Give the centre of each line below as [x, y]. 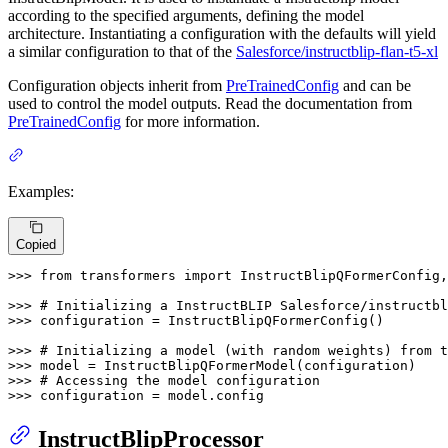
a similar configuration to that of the [122, 52]
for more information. [190, 122]
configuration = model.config [152, 395]
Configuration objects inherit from [117, 86]
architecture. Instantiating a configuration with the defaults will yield [222, 34]
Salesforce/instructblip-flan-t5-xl [337, 52]
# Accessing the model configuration [180, 380]
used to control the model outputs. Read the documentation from [210, 104]
